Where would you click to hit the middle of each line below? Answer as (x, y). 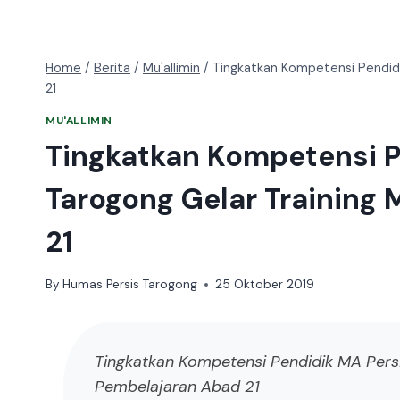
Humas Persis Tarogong (130, 285)
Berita (112, 68)
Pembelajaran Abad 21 (177, 387)
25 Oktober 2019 (265, 285)
